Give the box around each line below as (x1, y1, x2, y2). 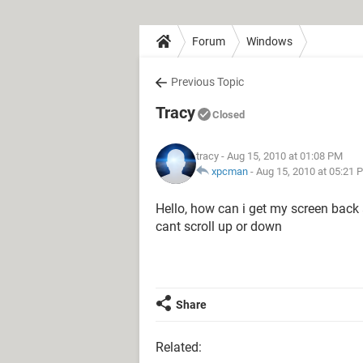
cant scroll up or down (156, 219, 282, 234)
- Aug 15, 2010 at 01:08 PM (219, 150, 343, 162)
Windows (246, 34, 293, 48)
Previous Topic (171, 75, 244, 88)
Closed (212, 109, 245, 121)
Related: (156, 340, 202, 355)
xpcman (211, 165, 248, 177)
